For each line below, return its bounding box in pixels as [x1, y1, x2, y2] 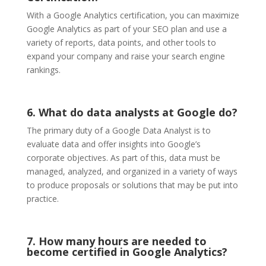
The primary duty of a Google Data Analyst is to [26, 125, 211, 137]
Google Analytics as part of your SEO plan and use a [26, 23, 227, 35]
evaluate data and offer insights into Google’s [26, 138, 201, 150]
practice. [26, 193, 59, 205]
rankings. [26, 64, 61, 76]
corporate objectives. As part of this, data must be [26, 152, 220, 164]
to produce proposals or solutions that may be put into [26, 179, 238, 191]
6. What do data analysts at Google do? [26, 105, 237, 120]
